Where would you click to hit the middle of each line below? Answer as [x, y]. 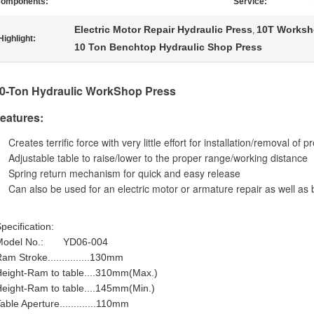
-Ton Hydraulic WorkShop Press [91, 91]
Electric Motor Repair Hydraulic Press [163, 29]
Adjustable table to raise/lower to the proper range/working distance [157, 158]
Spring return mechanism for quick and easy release [123, 173]
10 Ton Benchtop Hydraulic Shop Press [168, 47]
